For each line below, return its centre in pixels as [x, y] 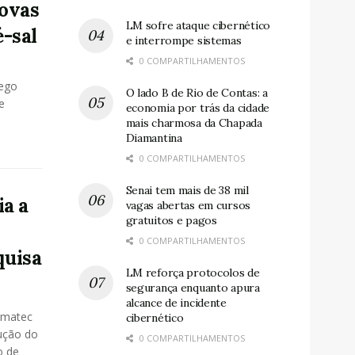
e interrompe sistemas [183, 40]
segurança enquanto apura [193, 287]
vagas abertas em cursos [188, 205]
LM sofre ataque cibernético [198, 25]
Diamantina [154, 137]
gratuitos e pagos [171, 220]
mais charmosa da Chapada [194, 122]
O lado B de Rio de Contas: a [197, 92]
